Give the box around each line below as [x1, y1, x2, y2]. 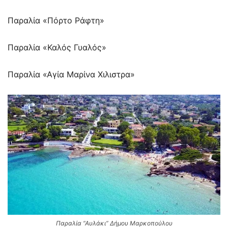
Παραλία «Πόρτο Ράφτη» [8, 15, 104, 26]
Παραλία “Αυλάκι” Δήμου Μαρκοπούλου [55, 219, 173, 227]
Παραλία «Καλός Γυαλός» [8, 42, 106, 53]
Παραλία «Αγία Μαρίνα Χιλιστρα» [8, 69, 135, 80]
